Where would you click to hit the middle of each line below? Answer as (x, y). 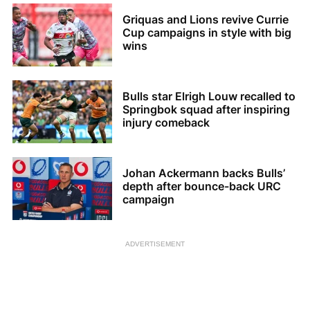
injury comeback (166, 123)
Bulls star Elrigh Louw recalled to (209, 97)
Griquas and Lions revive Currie (206, 20)
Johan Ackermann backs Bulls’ (204, 173)
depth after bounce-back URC (202, 186)
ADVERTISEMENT (155, 244)
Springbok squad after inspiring (206, 110)
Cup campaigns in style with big (207, 33)
